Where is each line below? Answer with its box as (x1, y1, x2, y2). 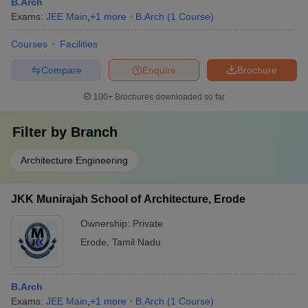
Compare (41, 64, 82, 76)
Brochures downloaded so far (113, 92, 225, 102)
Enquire (142, 64, 176, 76)
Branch (71, 124, 118, 140)
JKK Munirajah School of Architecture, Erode (11, 193, 245, 205)
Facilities (60, 38, 98, 49)
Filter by (12, 124, 71, 140)
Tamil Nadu (112, 236, 161, 247)
